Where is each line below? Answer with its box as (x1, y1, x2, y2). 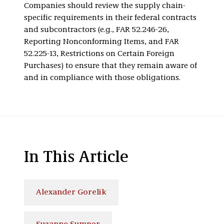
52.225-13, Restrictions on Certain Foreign (24, 49, 174, 58)
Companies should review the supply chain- (24, 1, 185, 10)
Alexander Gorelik (36, 188, 106, 196)
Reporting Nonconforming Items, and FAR (24, 37, 179, 46)
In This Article (24, 149, 128, 166)
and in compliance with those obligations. (24, 73, 180, 82)
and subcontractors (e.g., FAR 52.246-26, (24, 25, 169, 34)
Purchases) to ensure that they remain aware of (24, 61, 197, 70)
